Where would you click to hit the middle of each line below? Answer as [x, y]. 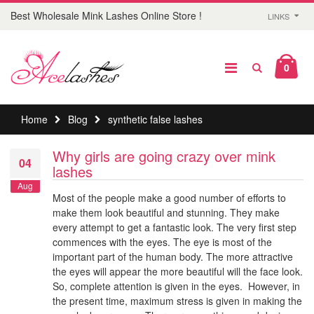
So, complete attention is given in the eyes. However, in [176, 286]
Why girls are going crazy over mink [164, 156]
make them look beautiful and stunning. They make [166, 213]
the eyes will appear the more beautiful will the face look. [178, 272]
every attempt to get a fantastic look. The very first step [175, 227]
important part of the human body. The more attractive [173, 257]
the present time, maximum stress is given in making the [177, 301]
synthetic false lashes [155, 120]
